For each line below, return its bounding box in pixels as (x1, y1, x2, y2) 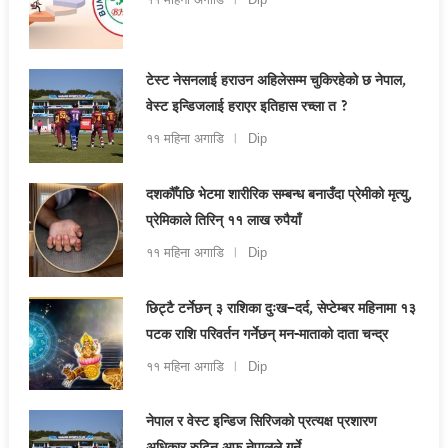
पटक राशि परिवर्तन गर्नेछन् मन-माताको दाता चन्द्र (145, 323, 388, 348)
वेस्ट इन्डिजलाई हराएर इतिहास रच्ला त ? (145, 96, 349, 121)
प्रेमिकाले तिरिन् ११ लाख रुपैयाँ (145, 210, 301, 235)
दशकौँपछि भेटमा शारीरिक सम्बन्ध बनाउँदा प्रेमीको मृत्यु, (145, 184, 412, 209)
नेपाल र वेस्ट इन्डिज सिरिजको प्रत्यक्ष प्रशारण (145, 411, 377, 436)
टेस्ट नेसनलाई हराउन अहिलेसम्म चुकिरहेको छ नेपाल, (145, 70, 406, 95)
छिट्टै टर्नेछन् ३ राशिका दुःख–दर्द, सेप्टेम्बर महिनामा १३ (145, 297, 416, 322)
